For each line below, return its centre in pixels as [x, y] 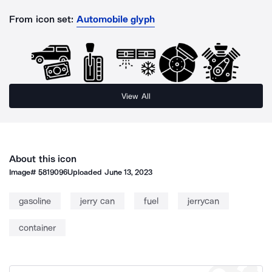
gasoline [35, 201]
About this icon [43, 159]
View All [136, 96]
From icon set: [42, 19]
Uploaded [86, 172]
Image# [24, 172]
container [37, 228]
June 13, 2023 [128, 172]
